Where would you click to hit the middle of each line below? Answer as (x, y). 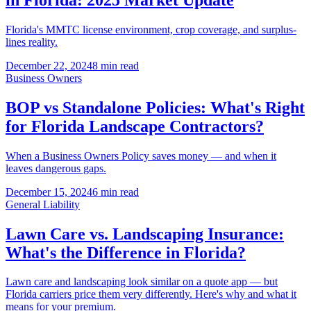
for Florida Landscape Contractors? (135, 126)
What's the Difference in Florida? (126, 252)
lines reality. (32, 42)
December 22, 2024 (49, 65)
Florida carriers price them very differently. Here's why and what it (151, 294)
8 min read (116, 65)
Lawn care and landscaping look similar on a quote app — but (142, 282)
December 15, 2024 (49, 192)
